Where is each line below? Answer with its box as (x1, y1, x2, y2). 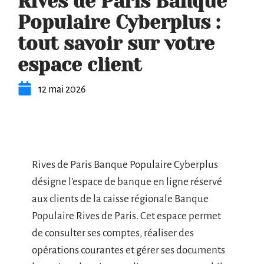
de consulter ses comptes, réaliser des (32, 227, 194, 239)
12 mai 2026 (38, 84, 85, 95)
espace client (18, 54, 141, 76)
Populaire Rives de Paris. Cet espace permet (32, 210, 221, 222)
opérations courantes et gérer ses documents (32, 245, 225, 256)
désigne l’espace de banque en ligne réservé (32, 176, 222, 187)
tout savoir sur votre (18, 33, 214, 55)
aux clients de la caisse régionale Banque (32, 193, 209, 204)
